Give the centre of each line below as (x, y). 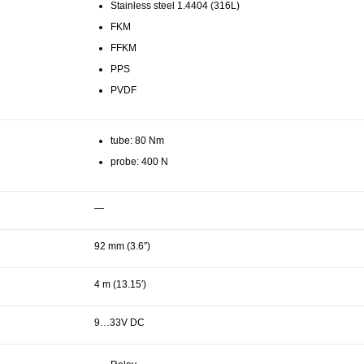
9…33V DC (119, 322)
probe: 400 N (139, 161)
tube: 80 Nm (137, 140)
